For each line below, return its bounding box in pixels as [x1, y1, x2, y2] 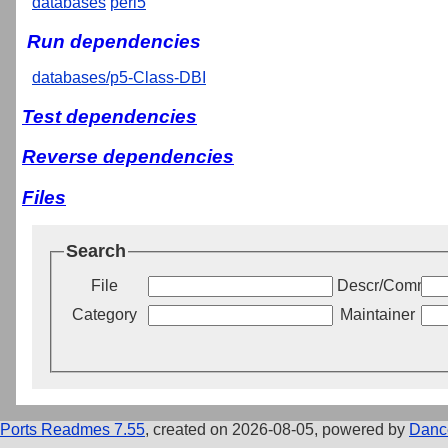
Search [66, 241, 126, 262]
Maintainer [339, 305, 415, 323]
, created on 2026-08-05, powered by [145, 420, 409, 438]
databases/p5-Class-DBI [32, 68, 206, 86]
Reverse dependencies [22, 146, 234, 168]
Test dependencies [22, 105, 197, 127]
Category [71, 305, 137, 323]
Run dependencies [27, 30, 201, 52]
